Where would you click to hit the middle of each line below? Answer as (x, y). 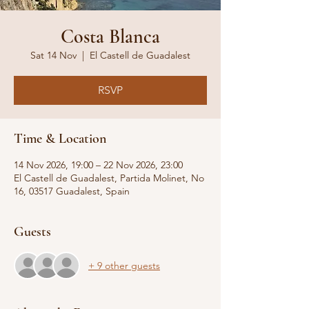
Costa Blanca (110, 37)
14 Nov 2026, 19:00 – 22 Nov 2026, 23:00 (98, 165)
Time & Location (60, 139)
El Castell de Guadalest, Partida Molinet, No (109, 178)
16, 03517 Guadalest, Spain (72, 191)
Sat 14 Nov (53, 55)
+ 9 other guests (124, 265)
